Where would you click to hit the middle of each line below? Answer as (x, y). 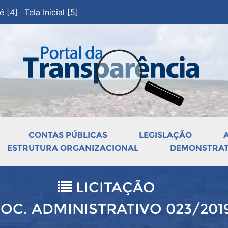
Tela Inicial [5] (51, 12)
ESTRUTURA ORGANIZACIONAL (73, 148)
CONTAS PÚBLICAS (68, 135)
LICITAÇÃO (113, 187)
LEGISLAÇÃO (165, 135)
